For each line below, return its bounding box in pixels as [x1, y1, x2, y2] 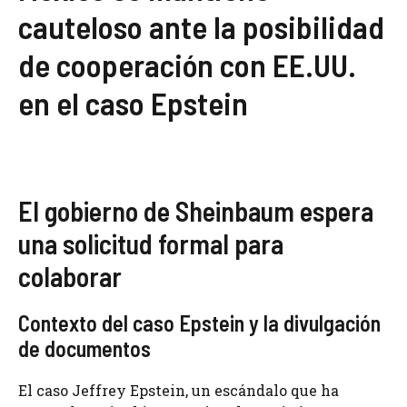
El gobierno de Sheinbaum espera [18, 194, 373, 228]
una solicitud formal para [18, 227, 283, 261]
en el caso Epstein [18, 84, 248, 123]
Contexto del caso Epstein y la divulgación [18, 310, 381, 337]
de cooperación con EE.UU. [18, 45, 356, 84]
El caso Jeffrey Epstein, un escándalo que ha [18, 381, 339, 401]
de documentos [18, 335, 151, 362]
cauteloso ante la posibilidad [18, 7, 384, 46]
